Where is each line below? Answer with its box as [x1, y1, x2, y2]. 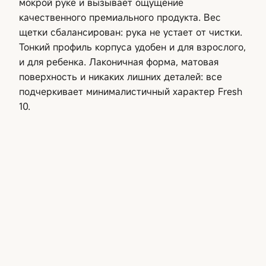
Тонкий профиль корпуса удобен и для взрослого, [19, 40, 246, 53]
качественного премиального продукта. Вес [19, 10, 221, 24]
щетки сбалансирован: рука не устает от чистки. [19, 25, 242, 39]
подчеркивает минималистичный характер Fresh [19, 84, 242, 98]
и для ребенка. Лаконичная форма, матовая [19, 55, 218, 68]
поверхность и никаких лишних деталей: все [19, 69, 222, 83]
